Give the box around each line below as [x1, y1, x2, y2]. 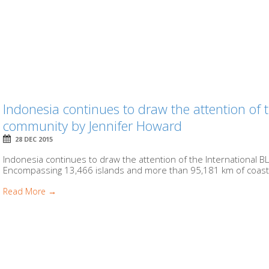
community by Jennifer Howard [3, 116, 183, 134]
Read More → [3, 185, 57, 197]
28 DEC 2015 [15, 134, 53, 144]
